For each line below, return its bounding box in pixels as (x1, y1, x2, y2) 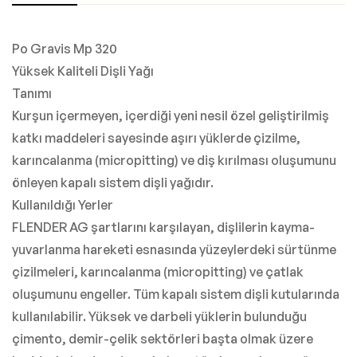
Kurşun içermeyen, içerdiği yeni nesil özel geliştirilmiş (12, 108, 329, 124)
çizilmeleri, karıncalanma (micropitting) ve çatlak (12, 264, 304, 280)
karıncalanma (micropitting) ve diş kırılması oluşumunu (12, 152, 336, 169)
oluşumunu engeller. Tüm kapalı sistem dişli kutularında (12, 286, 339, 303)
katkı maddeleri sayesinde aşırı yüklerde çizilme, (12, 130, 300, 147)
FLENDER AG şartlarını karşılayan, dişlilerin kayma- (12, 219, 315, 236)
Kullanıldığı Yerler (12, 197, 113, 214)
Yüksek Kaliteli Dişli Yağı (12, 63, 154, 80)
